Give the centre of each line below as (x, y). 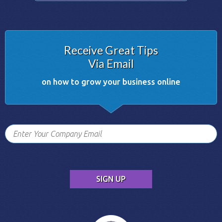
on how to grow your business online (111, 81)
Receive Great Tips (111, 50)
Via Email (111, 63)
